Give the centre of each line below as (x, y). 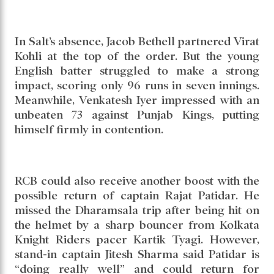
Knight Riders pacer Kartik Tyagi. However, (137, 240)
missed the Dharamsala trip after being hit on (137, 210)
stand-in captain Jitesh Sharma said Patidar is (137, 254)
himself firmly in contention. (89, 130)
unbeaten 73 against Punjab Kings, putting (137, 115)
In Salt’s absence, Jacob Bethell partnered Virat (137, 42)
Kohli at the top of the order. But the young (137, 56)
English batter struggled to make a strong (137, 71)
